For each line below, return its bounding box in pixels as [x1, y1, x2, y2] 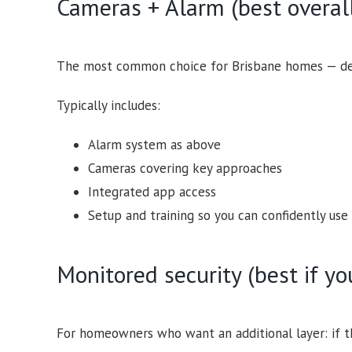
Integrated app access [87, 183, 216, 201]
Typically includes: [56, 97, 160, 115]
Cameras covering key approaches [87, 159, 282, 178]
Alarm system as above [87, 136, 221, 154]
